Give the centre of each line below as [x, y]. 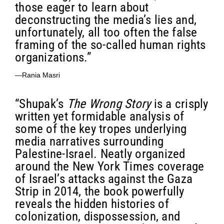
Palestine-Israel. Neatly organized [100, 153]
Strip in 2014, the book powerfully [100, 191]
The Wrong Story [109, 103]
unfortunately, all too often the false [106, 32]
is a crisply [179, 103]
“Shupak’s [41, 103]
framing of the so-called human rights [110, 44]
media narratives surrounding [89, 141]
